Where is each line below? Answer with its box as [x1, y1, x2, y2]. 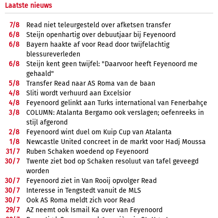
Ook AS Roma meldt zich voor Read [26, 196, 135, 204]
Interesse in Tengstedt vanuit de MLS [26, 186, 141, 195]
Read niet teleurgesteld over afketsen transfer [26, 20, 171, 29]
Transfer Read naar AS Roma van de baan [26, 79, 155, 88]
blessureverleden [26, 50, 80, 58]
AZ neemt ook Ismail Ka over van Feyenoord [26, 205, 163, 214]
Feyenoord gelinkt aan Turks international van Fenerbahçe [26, 98, 207, 107]
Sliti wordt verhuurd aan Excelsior [26, 89, 131, 97]
